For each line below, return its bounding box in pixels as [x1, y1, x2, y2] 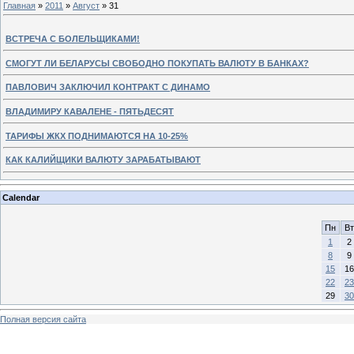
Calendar [2, 192, 40, 202]
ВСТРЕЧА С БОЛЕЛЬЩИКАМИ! [6, 33, 140, 43]
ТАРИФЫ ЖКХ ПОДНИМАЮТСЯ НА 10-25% [6, 130, 188, 141]
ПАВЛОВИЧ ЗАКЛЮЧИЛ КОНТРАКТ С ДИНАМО [6, 82, 210, 92]
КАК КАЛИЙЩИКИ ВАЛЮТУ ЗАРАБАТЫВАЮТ [6, 155, 201, 165]
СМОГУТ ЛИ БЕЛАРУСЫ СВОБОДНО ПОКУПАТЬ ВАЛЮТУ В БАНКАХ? [6, 58, 309, 68]
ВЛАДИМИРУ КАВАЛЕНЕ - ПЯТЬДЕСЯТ [6, 106, 174, 116]
